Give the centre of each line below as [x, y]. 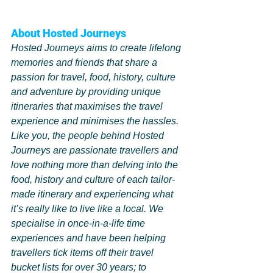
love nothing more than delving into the [96, 165]
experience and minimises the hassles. [95, 121]
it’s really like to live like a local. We [88, 209]
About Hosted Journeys [70, 34]
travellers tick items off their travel [83, 253]
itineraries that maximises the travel [88, 107]
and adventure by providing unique [87, 92]
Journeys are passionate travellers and [96, 151]
